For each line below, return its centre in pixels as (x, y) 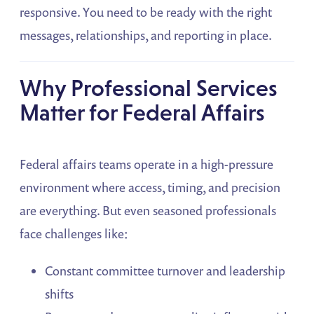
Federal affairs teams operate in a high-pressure (147, 164)
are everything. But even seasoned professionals (148, 211)
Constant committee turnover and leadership (165, 271)
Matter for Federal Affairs (143, 113)
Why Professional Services (149, 88)
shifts (60, 294)
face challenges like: (74, 234)
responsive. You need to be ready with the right (146, 12)
